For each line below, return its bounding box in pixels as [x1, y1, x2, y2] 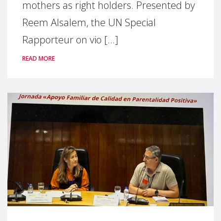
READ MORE [22, 54, 55, 63]
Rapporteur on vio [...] [22, 33, 118, 46]
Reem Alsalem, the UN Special [22, 15, 156, 29]
